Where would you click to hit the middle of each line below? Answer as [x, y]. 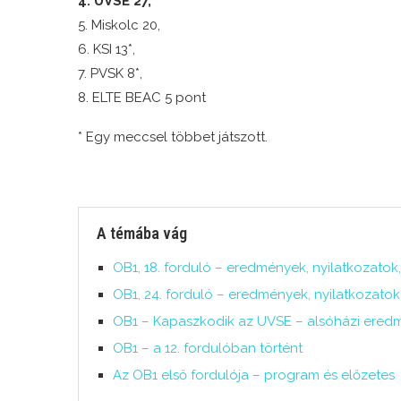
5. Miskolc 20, [119, 25]
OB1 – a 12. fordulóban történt [208, 348]
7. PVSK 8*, [110, 73]
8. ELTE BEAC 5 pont [142, 98]
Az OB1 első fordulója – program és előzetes [254, 375]
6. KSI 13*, [107, 49]
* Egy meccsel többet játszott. [173, 137]
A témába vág [142, 233]
